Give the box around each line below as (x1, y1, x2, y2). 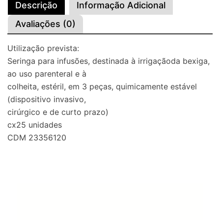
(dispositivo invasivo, (7, 94, 86, 105)
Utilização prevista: (7, 43, 79, 54)
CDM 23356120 (7, 133, 66, 143)
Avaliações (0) (15, 19, 76, 29)
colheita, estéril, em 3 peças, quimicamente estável (7, 82, 197, 92)
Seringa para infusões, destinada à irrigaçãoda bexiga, (7, 56, 210, 66)
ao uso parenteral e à (7, 69, 86, 79)
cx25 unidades (7, 120, 62, 130)
